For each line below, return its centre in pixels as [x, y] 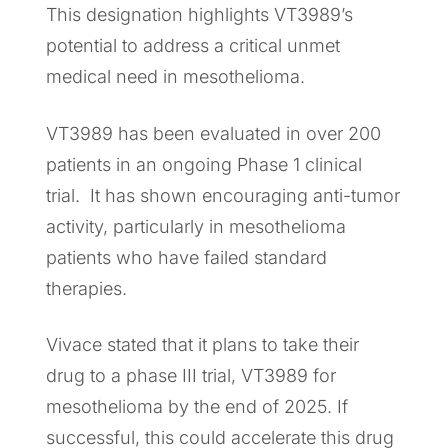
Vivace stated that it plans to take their [202, 345]
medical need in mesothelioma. [175, 77]
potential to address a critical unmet [193, 46]
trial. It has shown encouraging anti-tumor [223, 195]
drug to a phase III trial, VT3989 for [191, 376]
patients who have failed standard [186, 257]
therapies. [86, 288]
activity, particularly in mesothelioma [196, 226]
